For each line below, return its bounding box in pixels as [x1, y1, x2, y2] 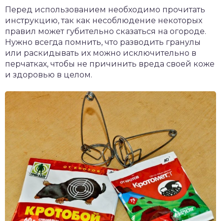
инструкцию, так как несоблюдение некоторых [5, 16, 202, 25]
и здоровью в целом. [5, 70, 92, 79]
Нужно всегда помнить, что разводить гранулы [5, 37, 201, 47]
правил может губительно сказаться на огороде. [5, 27, 206, 36]
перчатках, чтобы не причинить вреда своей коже [5, 59, 215, 69]
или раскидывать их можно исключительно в [5, 48, 196, 58]
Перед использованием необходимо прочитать [5, 5, 205, 14]
